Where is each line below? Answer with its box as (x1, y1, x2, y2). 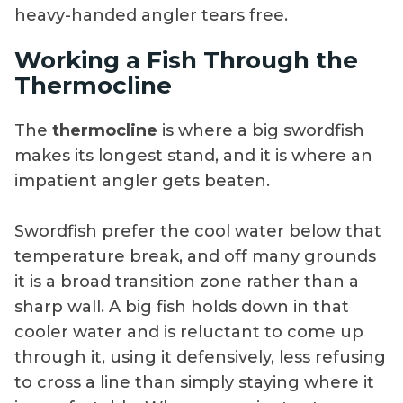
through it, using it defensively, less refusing (14, 346, 386, 367)
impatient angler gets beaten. (14, 170, 270, 191)
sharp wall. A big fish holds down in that (14, 296, 349, 317)
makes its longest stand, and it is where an (14, 145, 372, 166)
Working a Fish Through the (14, 45, 358, 75)
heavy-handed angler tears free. (14, 5, 288, 26)
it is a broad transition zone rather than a (14, 271, 359, 291)
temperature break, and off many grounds (14, 246, 376, 266)
